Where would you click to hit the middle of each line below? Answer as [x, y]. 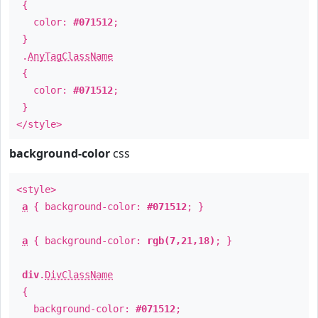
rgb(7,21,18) [181, 241]
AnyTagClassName [70, 56]
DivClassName [79, 275]
